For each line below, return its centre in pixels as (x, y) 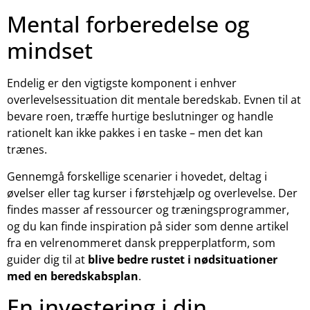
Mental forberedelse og (128, 24)
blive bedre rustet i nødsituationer (183, 259)
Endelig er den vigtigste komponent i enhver (122, 83)
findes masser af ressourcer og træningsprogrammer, (148, 209)
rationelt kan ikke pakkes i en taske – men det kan (135, 133)
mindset (50, 51)
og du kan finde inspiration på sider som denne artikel (148, 226)
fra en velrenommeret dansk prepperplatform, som (141, 243)
